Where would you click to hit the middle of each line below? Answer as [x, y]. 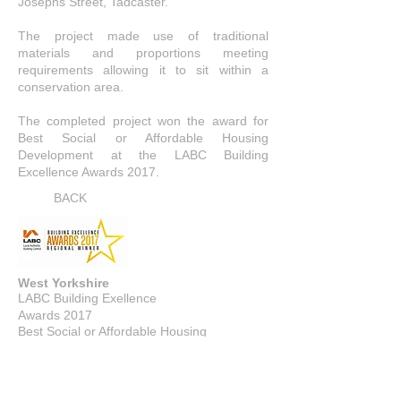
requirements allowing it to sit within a [143, 70]
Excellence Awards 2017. [92, 172]
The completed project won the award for [143, 121]
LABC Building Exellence [87, 298]
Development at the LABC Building [143, 155]
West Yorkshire [64, 283]
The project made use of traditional [143, 36]
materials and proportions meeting [143, 53]
